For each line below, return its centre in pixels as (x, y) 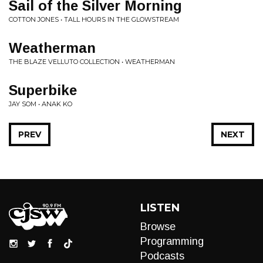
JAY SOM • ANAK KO (41, 104)
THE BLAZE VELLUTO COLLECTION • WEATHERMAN (92, 62)
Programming (172, 241)
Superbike (43, 90)
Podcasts (162, 256)
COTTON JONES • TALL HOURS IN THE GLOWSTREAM (94, 19)
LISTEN (160, 208)
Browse (158, 227)
